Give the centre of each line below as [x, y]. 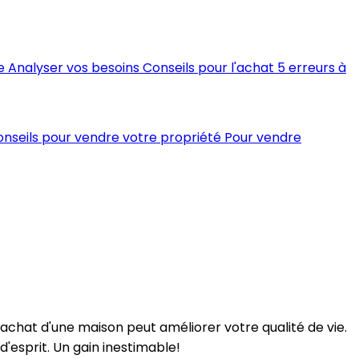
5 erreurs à [312, 68]
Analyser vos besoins [74, 68]
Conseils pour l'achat [208, 68]
